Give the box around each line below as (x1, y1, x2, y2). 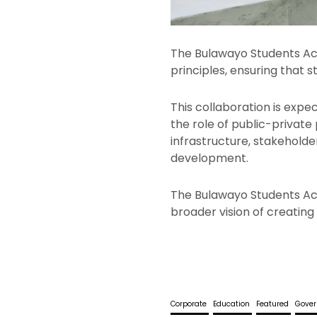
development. (171, 150, 249, 167)
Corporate (171, 299, 209, 310)
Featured (256, 299, 292, 310)
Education (213, 299, 253, 310)
